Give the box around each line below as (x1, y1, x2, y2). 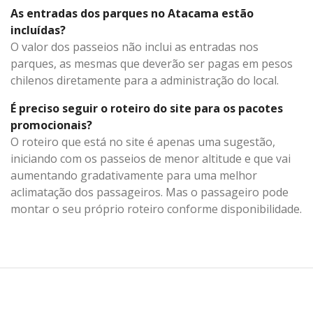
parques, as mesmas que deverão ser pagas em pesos (10, 55, 293, 71)
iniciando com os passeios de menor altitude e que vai (10, 150, 291, 166)
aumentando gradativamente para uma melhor (10, 167, 257, 183)
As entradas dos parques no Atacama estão (10, 5, 254, 21)
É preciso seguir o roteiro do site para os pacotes (10, 100, 283, 116)
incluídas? (10, 22, 66, 38)
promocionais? (10, 117, 92, 133)
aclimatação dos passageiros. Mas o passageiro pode (10, 184, 289, 200)
